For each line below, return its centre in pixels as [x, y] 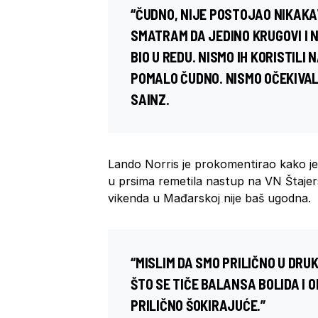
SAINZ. [150, 100]
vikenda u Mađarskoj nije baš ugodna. [209, 198]
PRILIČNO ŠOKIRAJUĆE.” [198, 306]
